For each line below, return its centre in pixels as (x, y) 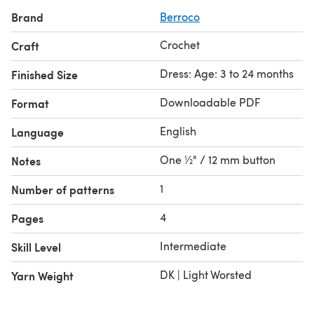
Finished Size (45, 74)
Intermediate (193, 245)
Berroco (180, 16)
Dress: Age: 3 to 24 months (227, 73)
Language (37, 132)
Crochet (180, 44)
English (178, 130)
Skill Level (36, 247)
